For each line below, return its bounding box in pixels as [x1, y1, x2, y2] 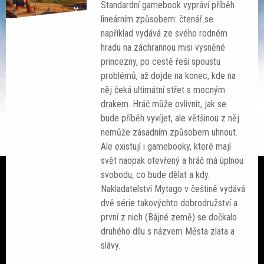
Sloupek [18, 199, 47, 210]
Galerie [18, 146, 43, 157]
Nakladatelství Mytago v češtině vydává [101, 183, 246, 194]
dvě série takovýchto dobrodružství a [101, 197, 238, 209]
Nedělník [18, 252, 49, 263]
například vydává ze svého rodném [101, 27, 228, 39]
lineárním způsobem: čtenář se [101, 13, 214, 25]
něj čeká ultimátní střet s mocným [101, 84, 226, 95]
